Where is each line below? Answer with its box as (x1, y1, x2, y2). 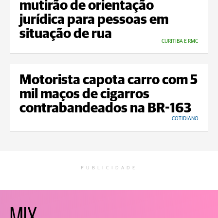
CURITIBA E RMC (162, 38, 198, 44)
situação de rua (19, 27, 112, 41)
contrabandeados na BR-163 (19, 102, 191, 116)
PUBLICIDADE (81, 165, 137, 171)
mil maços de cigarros (19, 88, 149, 102)
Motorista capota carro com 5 (19, 73, 198, 88)
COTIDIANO (172, 116, 199, 122)
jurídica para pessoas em (19, 13, 168, 27)
